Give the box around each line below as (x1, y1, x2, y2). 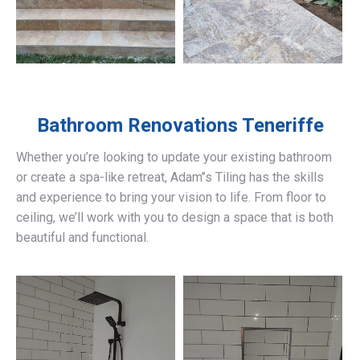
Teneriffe (237, 114, 324, 137)
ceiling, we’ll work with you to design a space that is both (16, 210, 333, 226)
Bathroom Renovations (36, 114, 238, 137)
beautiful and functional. (16, 230, 149, 246)
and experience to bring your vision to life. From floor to (16, 190, 326, 206)
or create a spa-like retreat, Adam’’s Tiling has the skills (16, 170, 324, 186)
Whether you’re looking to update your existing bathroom (16, 149, 332, 166)
